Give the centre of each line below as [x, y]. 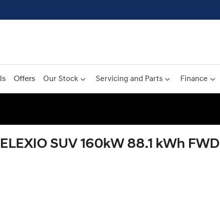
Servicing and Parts [129, 79]
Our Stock [60, 79]
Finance [194, 79]
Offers [24, 79]
